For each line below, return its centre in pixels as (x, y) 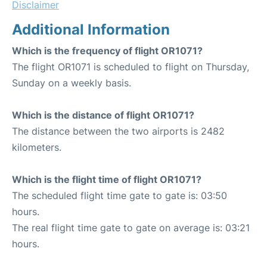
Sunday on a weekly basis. (72, 83)
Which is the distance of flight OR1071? (103, 115)
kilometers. (37, 147)
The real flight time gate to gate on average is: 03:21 (131, 227)
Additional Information (91, 29)
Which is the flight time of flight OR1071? (107, 179)
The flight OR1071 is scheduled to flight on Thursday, (131, 66)
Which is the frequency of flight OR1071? (107, 50)
